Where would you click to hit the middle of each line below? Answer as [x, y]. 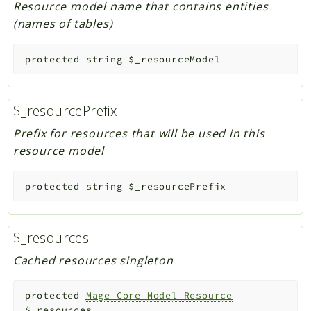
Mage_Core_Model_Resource [159, 296]
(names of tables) [63, 24]
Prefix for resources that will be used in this [139, 133]
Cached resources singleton [93, 260]
